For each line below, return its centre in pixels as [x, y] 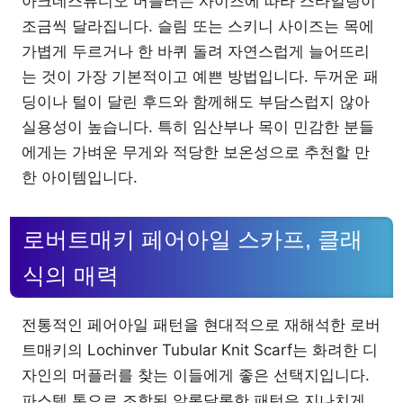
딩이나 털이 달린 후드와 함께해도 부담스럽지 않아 [196, 102]
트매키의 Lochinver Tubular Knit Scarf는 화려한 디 [200, 349]
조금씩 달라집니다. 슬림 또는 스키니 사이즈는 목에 [198, 26]
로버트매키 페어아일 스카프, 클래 [193, 239]
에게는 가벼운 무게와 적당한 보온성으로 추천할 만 [196, 152]
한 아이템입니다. [80, 177]
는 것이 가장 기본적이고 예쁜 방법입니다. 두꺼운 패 [200, 76]
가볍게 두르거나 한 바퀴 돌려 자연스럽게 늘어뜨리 [196, 51]
